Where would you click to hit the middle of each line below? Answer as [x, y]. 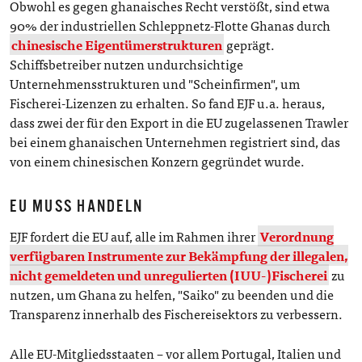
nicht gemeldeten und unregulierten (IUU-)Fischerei [169, 275]
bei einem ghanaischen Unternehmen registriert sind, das [175, 141]
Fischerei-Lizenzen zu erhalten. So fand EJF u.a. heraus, [168, 103]
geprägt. [250, 44]
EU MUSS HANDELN [77, 205]
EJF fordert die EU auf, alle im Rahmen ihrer [134, 236]
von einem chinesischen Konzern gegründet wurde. [158, 161]
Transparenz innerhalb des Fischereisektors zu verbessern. [177, 314]
